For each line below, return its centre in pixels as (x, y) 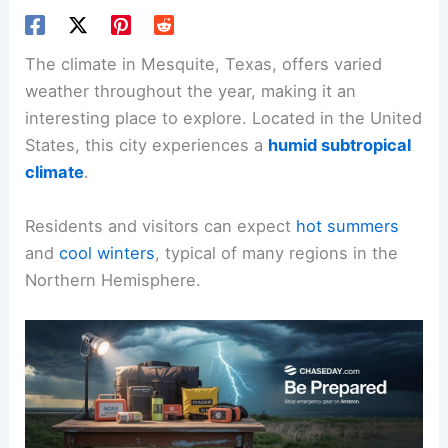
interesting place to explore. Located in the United (224, 118)
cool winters (107, 252)
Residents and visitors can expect (161, 225)
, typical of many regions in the (277, 252)
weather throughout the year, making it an (191, 91)
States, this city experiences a (147, 145)
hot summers (348, 225)
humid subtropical (340, 145)
